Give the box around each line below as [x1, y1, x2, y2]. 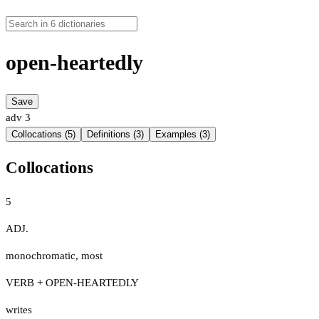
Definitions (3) [87, 129, 144, 140]
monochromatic [6, 249, 75, 261]
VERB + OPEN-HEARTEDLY [6, 276, 139, 288]
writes [6, 303, 32, 315]
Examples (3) [155, 129, 210, 140]
